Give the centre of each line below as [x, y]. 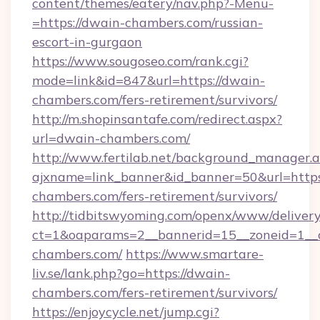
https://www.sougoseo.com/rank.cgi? [140, 61]
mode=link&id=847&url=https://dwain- [149, 80]
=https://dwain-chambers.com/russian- [147, 22]
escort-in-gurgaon [87, 42]
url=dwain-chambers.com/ [111, 138]
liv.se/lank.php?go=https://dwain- [131, 273]
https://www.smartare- [195, 254]
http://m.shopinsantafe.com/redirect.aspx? [157, 119]
